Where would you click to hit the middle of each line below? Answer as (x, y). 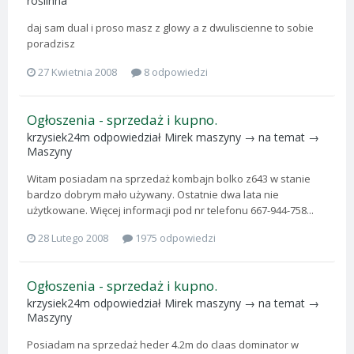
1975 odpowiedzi (174, 238)
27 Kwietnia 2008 (77, 72)
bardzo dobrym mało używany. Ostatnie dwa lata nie (153, 194)
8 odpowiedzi (175, 72)
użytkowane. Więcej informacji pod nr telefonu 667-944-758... (170, 210)
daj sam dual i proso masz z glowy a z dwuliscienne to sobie (170, 28)
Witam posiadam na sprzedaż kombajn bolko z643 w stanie (169, 178)
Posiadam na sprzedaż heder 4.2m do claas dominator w (163, 345)
